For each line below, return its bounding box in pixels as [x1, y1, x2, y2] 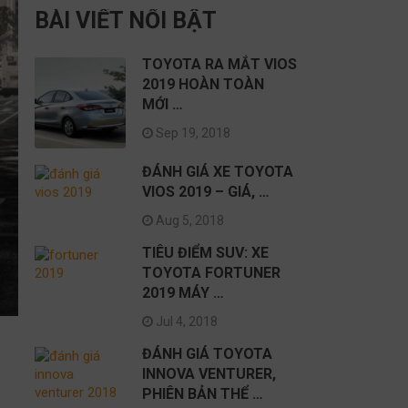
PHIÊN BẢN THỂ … [141, 385, 263, 403]
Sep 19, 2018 [152, 126, 230, 141]
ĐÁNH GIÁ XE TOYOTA [141, 163, 293, 181]
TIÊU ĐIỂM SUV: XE [141, 244, 269, 262]
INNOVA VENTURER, [141, 365, 276, 383]
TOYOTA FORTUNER [141, 264, 280, 282]
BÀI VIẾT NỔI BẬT [35, 7, 217, 35]
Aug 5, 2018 [152, 213, 224, 229]
